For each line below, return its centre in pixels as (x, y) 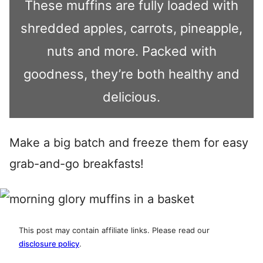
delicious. (131, 97)
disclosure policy (49, 244)
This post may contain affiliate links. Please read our (114, 230)
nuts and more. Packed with (131, 51)
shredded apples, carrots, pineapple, (131, 28)
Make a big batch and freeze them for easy (129, 143)
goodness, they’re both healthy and (131, 74)
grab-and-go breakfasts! (77, 164)
